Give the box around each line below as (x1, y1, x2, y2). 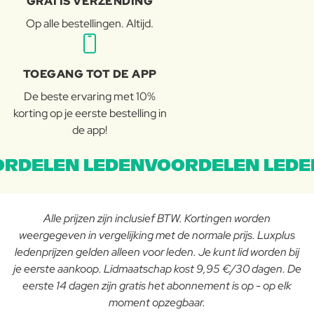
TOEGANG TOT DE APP (22, 67, 157, 82)
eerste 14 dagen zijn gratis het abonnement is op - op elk (22, 278, 292, 294)
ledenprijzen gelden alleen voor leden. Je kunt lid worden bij (15, 245, 299, 260)
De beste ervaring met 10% (24, 89, 156, 104)
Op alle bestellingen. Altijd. (26, 16, 153, 32)
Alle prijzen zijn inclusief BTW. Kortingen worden (43, 211, 271, 226)
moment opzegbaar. (109, 295, 205, 310)
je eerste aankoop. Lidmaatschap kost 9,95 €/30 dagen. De (13, 261, 301, 277)
